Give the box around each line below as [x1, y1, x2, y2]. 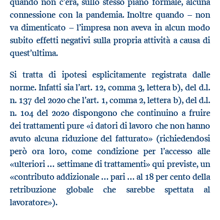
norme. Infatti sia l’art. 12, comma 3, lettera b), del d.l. [10, 82, 210, 93]
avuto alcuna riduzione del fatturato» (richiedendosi [10, 133, 210, 144]
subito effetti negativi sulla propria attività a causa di [10, 35, 210, 46]
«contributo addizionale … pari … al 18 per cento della [10, 171, 210, 182]
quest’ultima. [10, 48, 58, 59]
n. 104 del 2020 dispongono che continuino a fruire [10, 107, 210, 118]
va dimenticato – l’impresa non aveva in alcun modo [10, 22, 210, 33]
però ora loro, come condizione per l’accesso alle [10, 145, 210, 157]
